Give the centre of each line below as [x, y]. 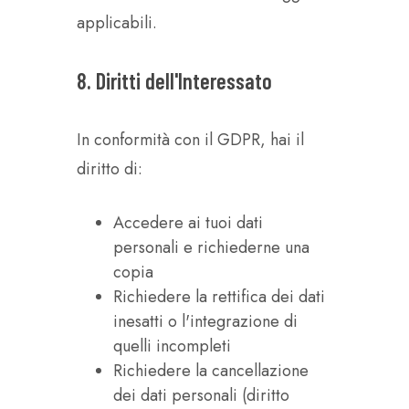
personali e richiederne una [211, 247]
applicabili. [117, 23]
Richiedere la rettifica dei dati [219, 297]
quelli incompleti [172, 346]
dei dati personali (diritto [201, 395]
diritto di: [110, 169]
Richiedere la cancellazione [211, 371]
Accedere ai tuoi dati [188, 223]
